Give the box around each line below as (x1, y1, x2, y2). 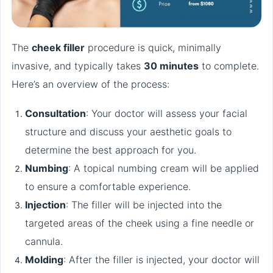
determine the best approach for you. (25, 143, 196, 156)
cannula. (25, 235, 63, 247)
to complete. (199, 59, 259, 72)
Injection (25, 198, 66, 211)
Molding (25, 253, 63, 266)
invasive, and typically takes (12, 59, 144, 72)
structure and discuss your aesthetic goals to (25, 125, 232, 138)
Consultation (25, 107, 86, 119)
